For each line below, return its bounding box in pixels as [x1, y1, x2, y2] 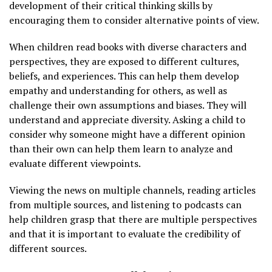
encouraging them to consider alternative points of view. [9, 13, 259, 27]
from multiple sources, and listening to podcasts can [9, 197, 242, 211]
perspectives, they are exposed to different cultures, [9, 54, 239, 68]
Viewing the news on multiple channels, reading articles [9, 183, 256, 197]
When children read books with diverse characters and [9, 39, 246, 53]
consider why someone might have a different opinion [9, 127, 245, 141]
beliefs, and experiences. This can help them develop [9, 69, 239, 83]
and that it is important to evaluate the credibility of [9, 226, 240, 240]
